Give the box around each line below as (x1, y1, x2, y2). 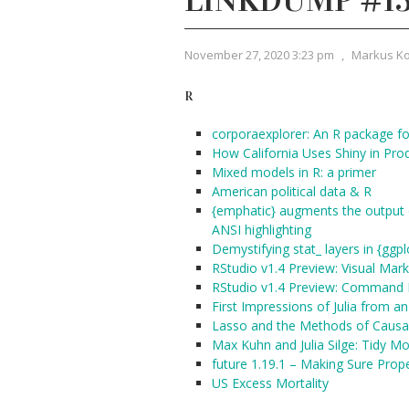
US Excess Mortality (212, 374, 329, 392)
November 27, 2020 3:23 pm (184, 47, 334, 63)
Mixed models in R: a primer (212, 163, 376, 181)
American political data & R (212, 183, 372, 200)
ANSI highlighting (212, 221, 311, 238)
